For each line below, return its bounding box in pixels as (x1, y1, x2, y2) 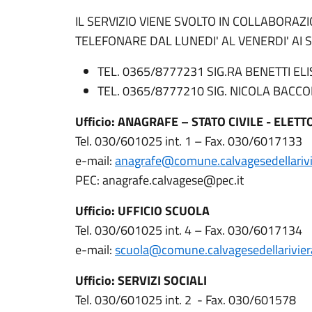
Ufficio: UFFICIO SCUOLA (75, 201, 210, 220)
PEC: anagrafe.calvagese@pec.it (75, 171, 244, 189)
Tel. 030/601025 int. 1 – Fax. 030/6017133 (75, 132, 302, 150)
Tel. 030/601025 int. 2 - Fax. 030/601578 (75, 290, 296, 309)
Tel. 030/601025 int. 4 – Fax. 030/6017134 (75, 221, 302, 240)
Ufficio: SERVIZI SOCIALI (75, 271, 207, 290)
